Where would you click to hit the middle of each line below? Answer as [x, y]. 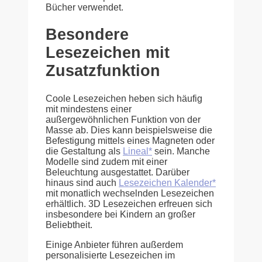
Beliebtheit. [69, 225]
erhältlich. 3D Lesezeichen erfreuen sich [129, 204]
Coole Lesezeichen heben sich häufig [124, 98]
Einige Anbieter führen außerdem [114, 244]
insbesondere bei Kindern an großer [120, 214]
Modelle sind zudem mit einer [106, 161]
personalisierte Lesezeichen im [110, 255]
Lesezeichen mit [108, 53]
